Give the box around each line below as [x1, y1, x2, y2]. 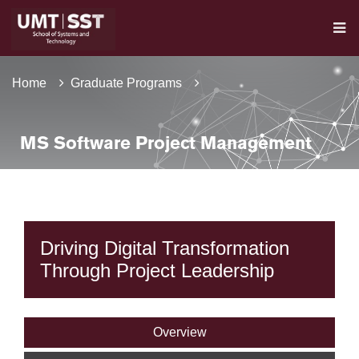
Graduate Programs [71, 76, 182, 90]
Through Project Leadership [40, 260, 274, 281]
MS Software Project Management [20, 136, 312, 152]
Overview [152, 325, 207, 339]
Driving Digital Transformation [40, 237, 289, 259]
